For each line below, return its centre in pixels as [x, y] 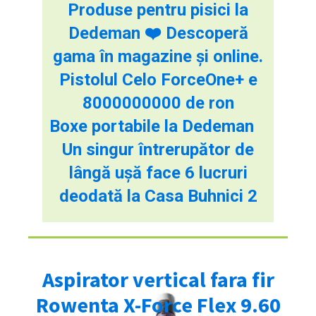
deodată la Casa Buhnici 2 [158, 196]
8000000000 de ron [158, 103]
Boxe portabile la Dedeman [152, 126]
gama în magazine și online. [158, 56]
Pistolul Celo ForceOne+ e [158, 79]
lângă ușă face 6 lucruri [158, 172]
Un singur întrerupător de [158, 149]
